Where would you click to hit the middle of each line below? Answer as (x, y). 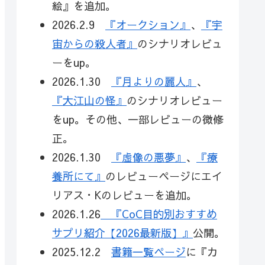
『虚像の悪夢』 (148, 157)
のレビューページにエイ (164, 176)
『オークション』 (148, 25)
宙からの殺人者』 (95, 43)
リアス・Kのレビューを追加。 (125, 195)
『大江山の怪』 (89, 100)
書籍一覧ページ (148, 252)
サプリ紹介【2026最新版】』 (122, 233)
